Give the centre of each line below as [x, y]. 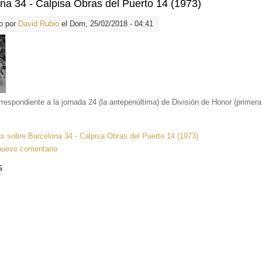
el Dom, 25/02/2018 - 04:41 [106, 24]
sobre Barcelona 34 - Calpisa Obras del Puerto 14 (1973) [102, 136]
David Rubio [39, 24]
